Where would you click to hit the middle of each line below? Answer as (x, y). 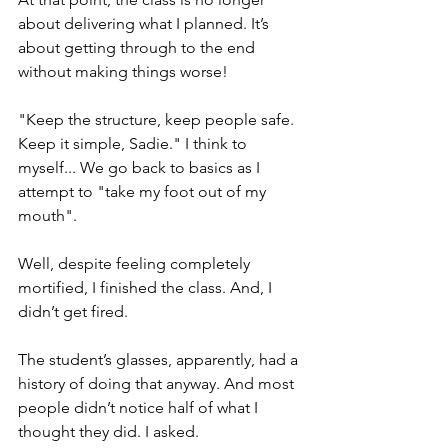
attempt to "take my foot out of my (144, 192)
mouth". (47, 216)
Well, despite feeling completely (136, 264)
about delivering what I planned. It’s (145, 24)
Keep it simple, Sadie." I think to (134, 144)
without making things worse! (127, 72)
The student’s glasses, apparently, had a (160, 360)
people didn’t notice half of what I (140, 408)
